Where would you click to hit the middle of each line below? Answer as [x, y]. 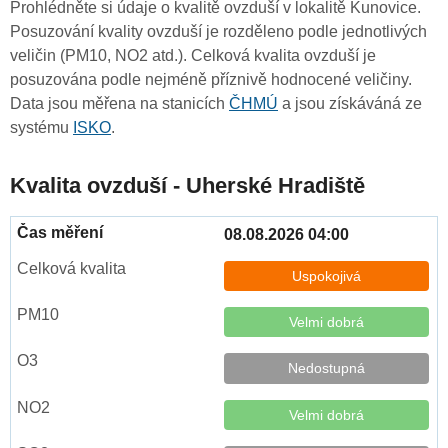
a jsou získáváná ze [350, 104]
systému [41, 128]
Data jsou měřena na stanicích [119, 104]
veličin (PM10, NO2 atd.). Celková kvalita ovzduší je [193, 56]
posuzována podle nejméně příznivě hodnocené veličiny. [211, 80]
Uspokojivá [326, 276]
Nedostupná [326, 368]
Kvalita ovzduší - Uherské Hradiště [187, 186]
